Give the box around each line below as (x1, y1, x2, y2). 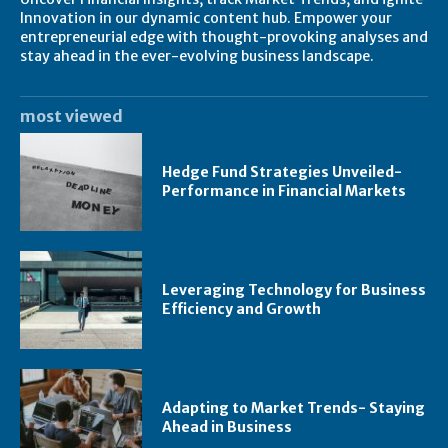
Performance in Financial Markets (162, 181, 407, 200)
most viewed (20, 105, 123, 126)
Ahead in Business (162, 417, 293, 436)
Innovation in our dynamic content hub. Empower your (20, 8, 392, 27)
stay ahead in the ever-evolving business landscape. (20, 46, 374, 65)
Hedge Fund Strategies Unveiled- (162, 162, 403, 181)
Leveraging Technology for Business (162, 280, 427, 299)
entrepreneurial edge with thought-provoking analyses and (20, 27, 428, 46)
